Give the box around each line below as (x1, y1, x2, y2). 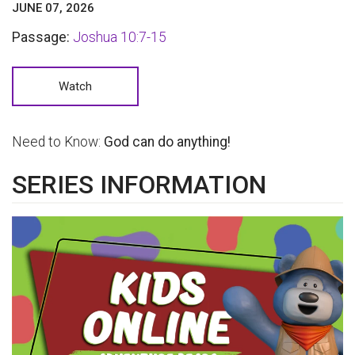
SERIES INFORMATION (12, 170, 266, 200)
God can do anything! (104, 134, 231, 151)
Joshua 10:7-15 (73, 29, 166, 45)
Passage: (12, 29, 70, 45)
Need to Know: (12, 134, 104, 151)
